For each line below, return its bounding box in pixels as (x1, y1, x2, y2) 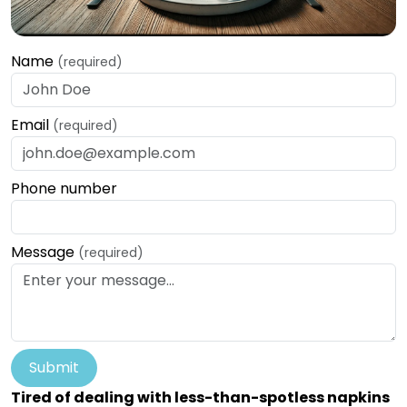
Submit (29, 357, 79, 379)
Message (11, 242, 78, 263)
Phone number (11, 178, 117, 200)
